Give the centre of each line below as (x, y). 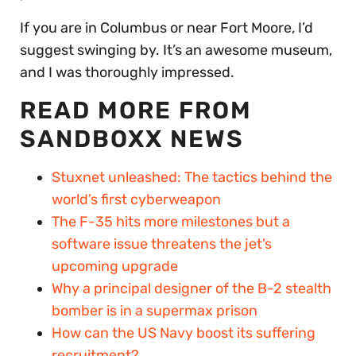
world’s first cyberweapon (136, 199)
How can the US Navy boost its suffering (184, 333)
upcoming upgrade (115, 266)
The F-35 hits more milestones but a (171, 222)
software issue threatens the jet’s (162, 244)
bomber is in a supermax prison (155, 311)
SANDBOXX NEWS (132, 139)
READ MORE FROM (136, 110)
